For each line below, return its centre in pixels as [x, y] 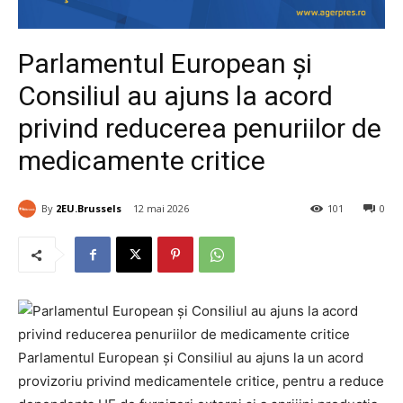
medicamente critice [142, 161]
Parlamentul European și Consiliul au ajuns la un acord [191, 358]
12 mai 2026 [161, 209]
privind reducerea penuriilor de [200, 128]
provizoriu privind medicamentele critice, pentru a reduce [201, 381]
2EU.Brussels [89, 208]
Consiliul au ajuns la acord [175, 96]
